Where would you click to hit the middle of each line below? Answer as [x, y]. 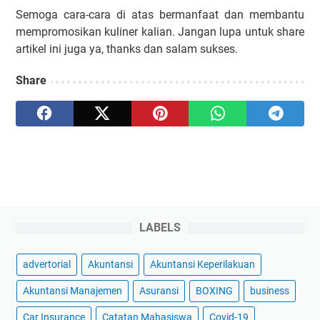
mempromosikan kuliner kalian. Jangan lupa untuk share [160, 32]
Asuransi [159, 291]
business [270, 291]
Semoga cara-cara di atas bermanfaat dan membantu [160, 15]
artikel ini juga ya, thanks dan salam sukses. [127, 49]
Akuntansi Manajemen [72, 291]
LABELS [160, 228]
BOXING [214, 291]
